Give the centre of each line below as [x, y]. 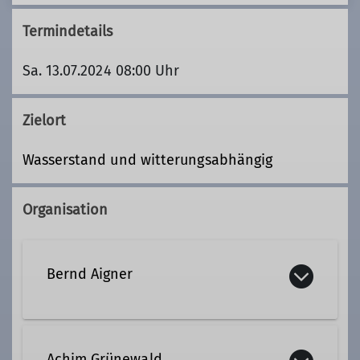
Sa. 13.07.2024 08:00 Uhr [101, 70]
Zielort [44, 121]
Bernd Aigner [90, 274]
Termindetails [67, 31]
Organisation [65, 210]
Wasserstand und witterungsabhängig [147, 160]
